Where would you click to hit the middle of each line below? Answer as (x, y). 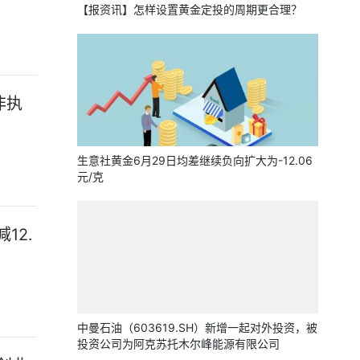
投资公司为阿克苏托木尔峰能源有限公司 (178, 344)
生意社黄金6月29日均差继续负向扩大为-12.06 (195, 160)
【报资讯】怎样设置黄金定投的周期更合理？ (190, 9)
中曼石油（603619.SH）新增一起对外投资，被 (197, 327)
